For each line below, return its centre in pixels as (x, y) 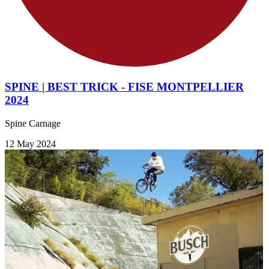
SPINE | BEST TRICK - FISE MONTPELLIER (124, 87)
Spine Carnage (33, 123)
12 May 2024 (30, 144)
